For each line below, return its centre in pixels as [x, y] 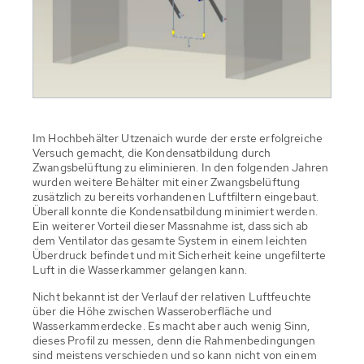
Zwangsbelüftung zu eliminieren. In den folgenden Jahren [181, 167]
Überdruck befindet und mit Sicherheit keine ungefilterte [180, 255]
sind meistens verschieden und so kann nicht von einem [175, 355]
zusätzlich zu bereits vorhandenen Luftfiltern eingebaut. [176, 196]
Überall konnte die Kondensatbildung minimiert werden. [175, 211]
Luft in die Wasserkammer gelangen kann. [140, 269]
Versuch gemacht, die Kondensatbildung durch [152, 152]
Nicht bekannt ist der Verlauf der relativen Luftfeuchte [172, 296]
